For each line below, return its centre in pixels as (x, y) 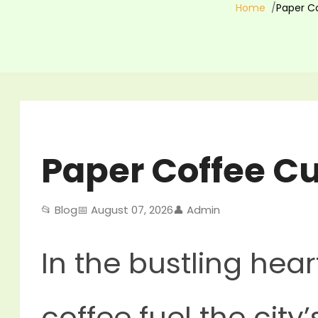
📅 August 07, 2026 (125, 210)
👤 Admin (197, 210)
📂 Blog (59, 210)
